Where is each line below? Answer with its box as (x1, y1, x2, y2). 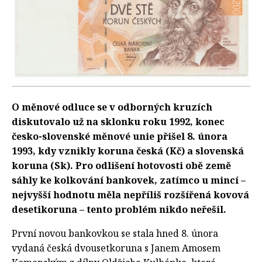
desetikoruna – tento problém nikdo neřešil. (12, 203, 226, 216)
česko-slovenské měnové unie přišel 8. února (12, 130, 227, 143)
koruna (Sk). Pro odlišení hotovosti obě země (12, 159, 231, 173)
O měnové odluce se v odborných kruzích (12, 101, 212, 114)
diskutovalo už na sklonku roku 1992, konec (12, 115, 225, 129)
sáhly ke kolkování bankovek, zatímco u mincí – (12, 174, 246, 187)
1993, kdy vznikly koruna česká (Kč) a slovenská (12, 144, 244, 158)
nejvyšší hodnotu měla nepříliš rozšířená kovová (12, 188, 249, 202)
